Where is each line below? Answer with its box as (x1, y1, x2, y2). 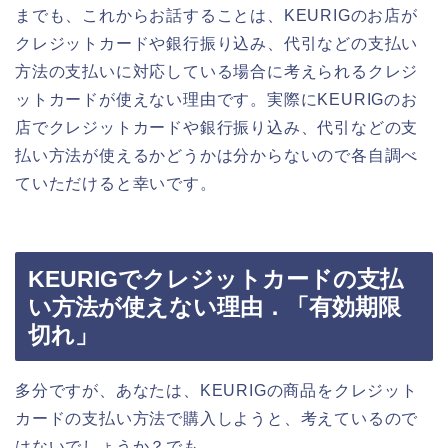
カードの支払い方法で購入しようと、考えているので (15, 410, 419, 428)
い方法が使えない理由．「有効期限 (28, 294, 401, 321)
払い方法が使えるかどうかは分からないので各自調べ (15, 146, 419, 164)
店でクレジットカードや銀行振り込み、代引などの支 (15, 118, 419, 136)
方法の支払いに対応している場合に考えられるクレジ (15, 62, 419, 80)
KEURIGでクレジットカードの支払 (28, 266, 403, 293)
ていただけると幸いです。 (15, 174, 217, 192)
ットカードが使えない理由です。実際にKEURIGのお (15, 90, 418, 108)
